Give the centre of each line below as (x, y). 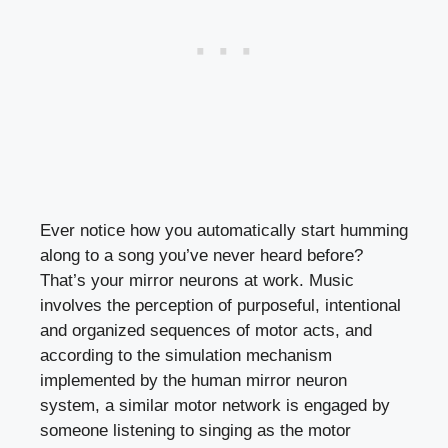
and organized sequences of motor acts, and (206, 330)
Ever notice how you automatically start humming (224, 230)
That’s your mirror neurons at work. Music (197, 280)
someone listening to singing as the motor (195, 430)
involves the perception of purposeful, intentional (220, 305)
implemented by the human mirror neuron (193, 380)
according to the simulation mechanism (186, 355)
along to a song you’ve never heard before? (201, 255)
